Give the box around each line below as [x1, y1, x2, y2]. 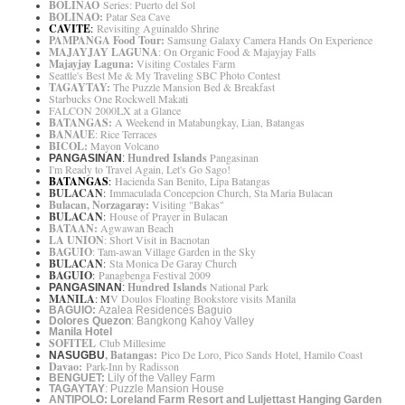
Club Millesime [96, 335, 165, 351]
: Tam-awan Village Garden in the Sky [92, 244, 256, 259]
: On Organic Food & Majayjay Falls [158, 44, 316, 60]
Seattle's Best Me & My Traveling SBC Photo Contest [49, 68, 280, 83]
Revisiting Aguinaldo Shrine [97, 21, 219, 36]
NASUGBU [49, 349, 105, 363]
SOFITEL [49, 335, 96, 352]
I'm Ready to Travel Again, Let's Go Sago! [49, 162, 231, 177]
